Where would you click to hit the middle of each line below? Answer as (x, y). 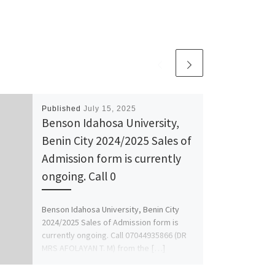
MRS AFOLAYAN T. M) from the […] (103, 248)
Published (62, 108)
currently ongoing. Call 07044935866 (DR (114, 235)
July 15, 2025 (110, 108)
